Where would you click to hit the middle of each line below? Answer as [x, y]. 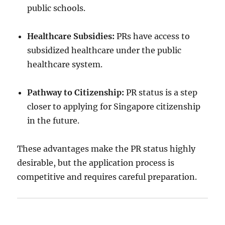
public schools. [57, 8]
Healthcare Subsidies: [71, 36]
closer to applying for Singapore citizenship [114, 106]
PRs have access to [152, 36]
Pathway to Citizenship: [76, 92]
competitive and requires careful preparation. [107, 177]
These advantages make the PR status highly [106, 149]
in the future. [53, 121]
